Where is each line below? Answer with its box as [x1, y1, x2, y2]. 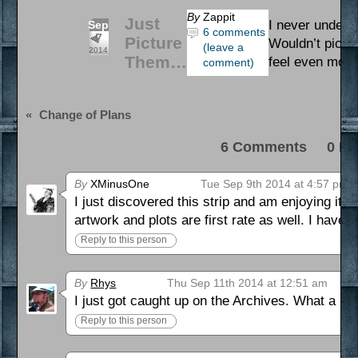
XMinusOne [87, 177, 150, 190]
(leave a [203, 40, 245, 54]
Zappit [203, 10, 236, 23]
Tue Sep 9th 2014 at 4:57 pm [201, 177, 349, 190]
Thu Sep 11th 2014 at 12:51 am [167, 276, 328, 289]
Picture [125, 33, 183, 52]
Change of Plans [39, 107, 132, 121]
